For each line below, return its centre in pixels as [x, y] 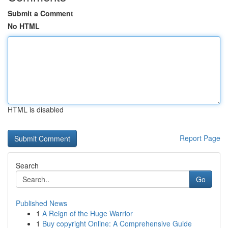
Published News [41, 203]
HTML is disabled [36, 109]
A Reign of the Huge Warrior [88, 213]
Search [27, 165]
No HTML [24, 26]
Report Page [200, 138]
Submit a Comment [40, 13]
